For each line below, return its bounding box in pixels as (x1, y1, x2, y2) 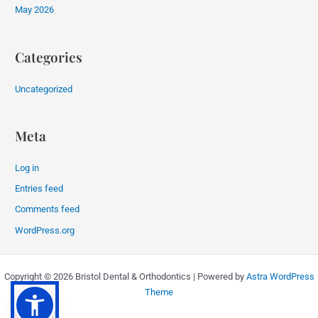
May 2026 (15, 4, 55, 16)
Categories (15, 47, 83, 66)
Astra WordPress (246, 271, 314, 283)
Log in (15, 162, 40, 173)
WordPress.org (15, 224, 75, 236)
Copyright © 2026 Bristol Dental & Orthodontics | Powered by (4, 271, 246, 283)
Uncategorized (15, 83, 73, 94)
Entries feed (15, 183, 64, 194)
